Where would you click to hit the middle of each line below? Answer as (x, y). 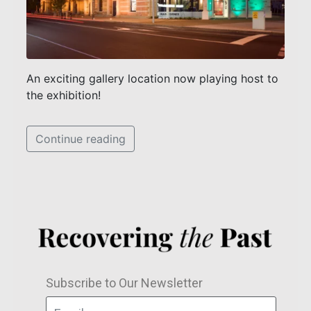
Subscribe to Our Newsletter (124, 283)
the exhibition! (64, 95)
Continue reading (81, 138)
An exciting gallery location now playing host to (152, 78)
